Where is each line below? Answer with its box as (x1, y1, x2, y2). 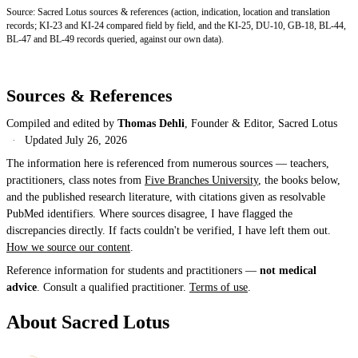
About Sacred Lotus (6, 312, 169, 333)
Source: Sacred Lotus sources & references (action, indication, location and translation (6, 7, 330, 18)
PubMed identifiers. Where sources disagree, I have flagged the (6, 208, 292, 221)
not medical (260, 265, 316, 277)
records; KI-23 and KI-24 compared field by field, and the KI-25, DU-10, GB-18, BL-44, (6, 21, 346, 31)
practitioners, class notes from (6, 174, 145, 187)
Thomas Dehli (117, 117, 185, 130)
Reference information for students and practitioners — (6, 265, 260, 277)
